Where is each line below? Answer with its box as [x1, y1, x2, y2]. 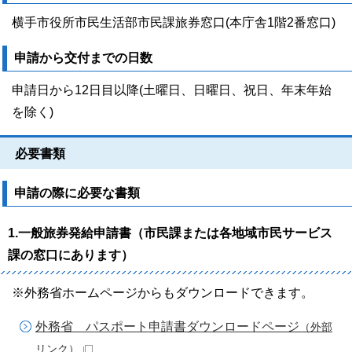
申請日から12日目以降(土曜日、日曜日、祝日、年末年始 [12, 83, 332, 97]
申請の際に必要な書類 [14, 186, 140, 200]
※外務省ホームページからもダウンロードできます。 [12, 286, 313, 299]
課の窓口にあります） [8, 248, 134, 262]
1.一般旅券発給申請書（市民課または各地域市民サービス [8, 226, 332, 240]
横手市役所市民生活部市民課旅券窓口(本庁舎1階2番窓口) [12, 16, 335, 29]
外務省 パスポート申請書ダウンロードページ [35, 320, 299, 333]
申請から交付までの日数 [14, 51, 152, 64]
